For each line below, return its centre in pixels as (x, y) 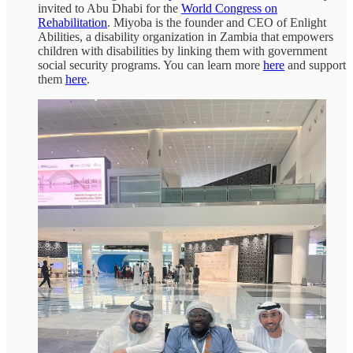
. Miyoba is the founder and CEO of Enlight (217, 22)
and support (315, 65)
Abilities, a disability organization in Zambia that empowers (186, 36)
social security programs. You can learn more (150, 65)
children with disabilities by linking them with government (182, 50)
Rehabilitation (72, 22)
